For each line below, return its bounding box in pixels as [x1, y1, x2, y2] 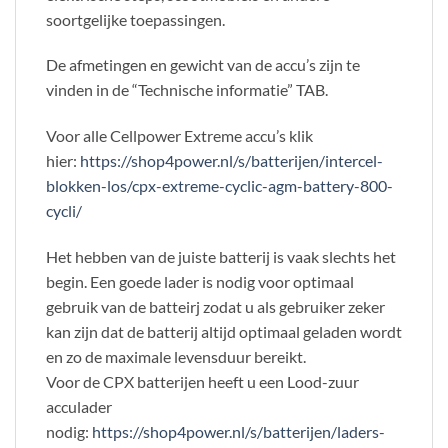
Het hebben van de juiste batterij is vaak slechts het [46, 246, 396, 266]
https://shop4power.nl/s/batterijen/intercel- [80, 151, 383, 171]
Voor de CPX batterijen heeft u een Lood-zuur [46, 371, 359, 391]
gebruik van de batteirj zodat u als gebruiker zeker [46, 296, 385, 316]
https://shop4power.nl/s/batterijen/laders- [92, 421, 385, 441]
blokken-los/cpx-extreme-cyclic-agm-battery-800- [46, 176, 393, 196]
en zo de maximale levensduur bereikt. [46, 346, 306, 366]
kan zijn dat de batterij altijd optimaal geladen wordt [46, 321, 402, 341]
